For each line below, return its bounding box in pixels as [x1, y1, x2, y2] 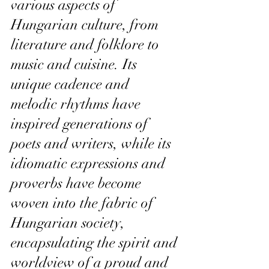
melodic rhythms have [11, 94, 144, 113]
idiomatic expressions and [11, 154, 169, 172]
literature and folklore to [11, 35, 163, 53]
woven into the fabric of [11, 193, 157, 212]
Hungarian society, [11, 213, 128, 232]
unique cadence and [11, 74, 133, 93]
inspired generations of [11, 114, 151, 133]
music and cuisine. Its [11, 55, 141, 73]
